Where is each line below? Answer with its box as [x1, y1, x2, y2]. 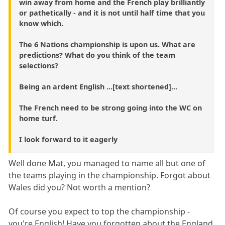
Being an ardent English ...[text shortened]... [19, 82, 177, 92]
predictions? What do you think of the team [19, 50, 175, 60]
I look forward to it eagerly [19, 135, 118, 145]
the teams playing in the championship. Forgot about [9, 170, 211, 181]
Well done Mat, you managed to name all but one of [9, 158, 206, 169]
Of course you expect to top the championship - [9, 206, 190, 217]
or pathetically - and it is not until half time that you [19, 8, 205, 18]
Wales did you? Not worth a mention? [9, 182, 151, 193]
